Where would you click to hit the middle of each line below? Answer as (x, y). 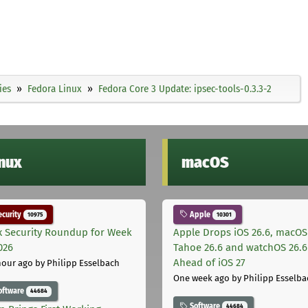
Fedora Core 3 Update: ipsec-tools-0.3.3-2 (185, 88)
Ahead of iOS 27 (209, 263)
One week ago (201, 278)
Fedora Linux (55, 88)
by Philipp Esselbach (76, 263)
